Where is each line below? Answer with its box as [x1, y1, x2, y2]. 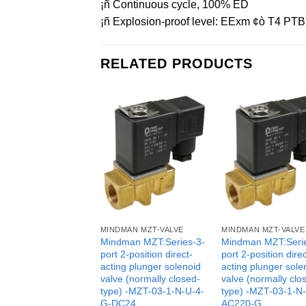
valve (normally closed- [100, 273, 200, 284]
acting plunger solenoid [100, 260, 201, 272]
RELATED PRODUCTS [100, 55, 253, 71]
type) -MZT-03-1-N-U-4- [100, 285, 204, 296]
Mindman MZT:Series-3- [100, 236, 205, 247]
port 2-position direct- [100, 248, 193, 260]
